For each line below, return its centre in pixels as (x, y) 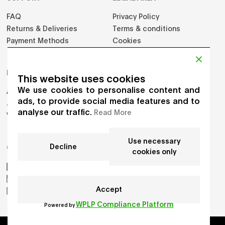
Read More (113, 112)
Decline (63, 146)
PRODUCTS (27, 72)
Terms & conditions (146, 28)
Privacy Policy (136, 16)
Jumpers (22, 103)
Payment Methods (38, 40)
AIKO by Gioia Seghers (56, 165)
